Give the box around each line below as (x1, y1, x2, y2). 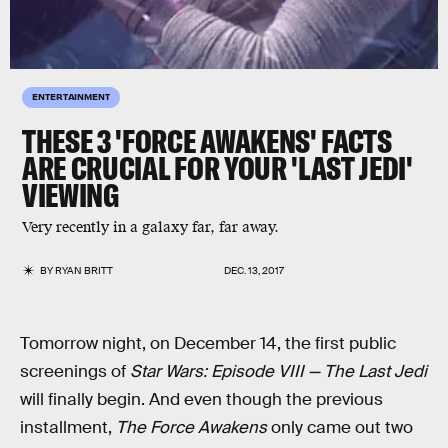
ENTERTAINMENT (32, 90, 110, 102)
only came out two (267, 417, 413, 438)
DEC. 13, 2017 (224, 264, 284, 277)
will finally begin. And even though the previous (20, 389, 383, 410)
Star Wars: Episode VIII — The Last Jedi (130, 361, 427, 382)
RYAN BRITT (55, 264, 114, 277)
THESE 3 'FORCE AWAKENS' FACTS (22, 121, 392, 161)
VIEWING (22, 175, 124, 215)
